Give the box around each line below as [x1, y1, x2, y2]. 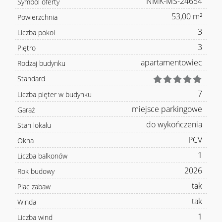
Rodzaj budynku [17, 58, 65, 68]
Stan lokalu [17, 120, 51, 130]
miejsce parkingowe [132, 104, 202, 115]
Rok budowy [17, 166, 55, 176]
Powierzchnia [17, 12, 57, 22]
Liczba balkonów [17, 151, 67, 161]
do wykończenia [146, 119, 202, 130]
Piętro [17, 43, 36, 53]
